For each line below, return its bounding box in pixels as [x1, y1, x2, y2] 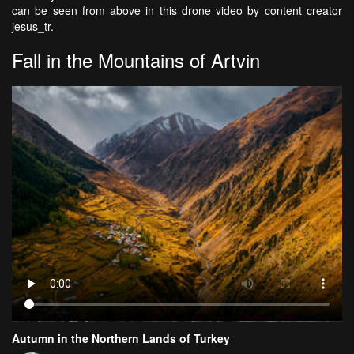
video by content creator [210, 2, 343, 18]
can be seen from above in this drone [12, 2, 211, 18]
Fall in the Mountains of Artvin [12, 45, 260, 73]
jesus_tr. [12, 17, 54, 34]
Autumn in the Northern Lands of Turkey [12, 330, 230, 347]
